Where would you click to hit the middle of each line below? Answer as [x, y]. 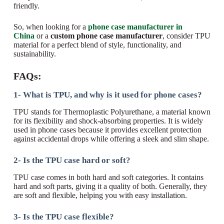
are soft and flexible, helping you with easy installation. [100, 195]
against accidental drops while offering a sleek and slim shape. [111, 139]
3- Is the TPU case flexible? [63, 217]
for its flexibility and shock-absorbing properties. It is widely [108, 121]
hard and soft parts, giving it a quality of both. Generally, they [110, 186]
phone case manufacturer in [135, 27]
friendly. [26, 6]
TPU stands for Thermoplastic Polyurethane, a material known [112, 112]
